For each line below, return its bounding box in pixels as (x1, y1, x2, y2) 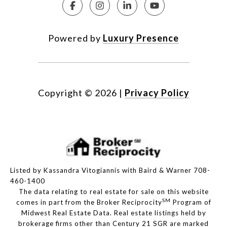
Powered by (48, 32, 103, 44)
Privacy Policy (124, 87, 190, 99)
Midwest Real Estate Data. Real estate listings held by (21, 209, 206, 217)
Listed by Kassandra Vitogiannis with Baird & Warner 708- (10, 166, 210, 175)
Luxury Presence (103, 32, 179, 44)
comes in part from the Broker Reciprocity (16, 198, 162, 207)
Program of (170, 198, 211, 207)
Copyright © (37, 87, 93, 99)
